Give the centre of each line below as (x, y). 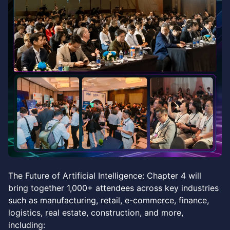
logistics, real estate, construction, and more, (96, 213)
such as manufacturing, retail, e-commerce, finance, (109, 200)
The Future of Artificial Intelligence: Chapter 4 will (105, 176)
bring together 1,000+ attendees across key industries (113, 188)
